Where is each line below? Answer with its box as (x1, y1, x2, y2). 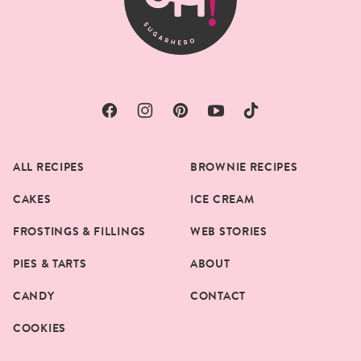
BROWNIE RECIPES (190, 159, 298, 176)
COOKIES (13, 320, 66, 337)
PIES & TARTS (13, 255, 87, 272)
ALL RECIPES (13, 159, 85, 176)
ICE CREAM (190, 191, 255, 208)
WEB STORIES (190, 223, 268, 240)
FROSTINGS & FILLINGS (13, 223, 146, 240)
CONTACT (190, 288, 246, 305)
